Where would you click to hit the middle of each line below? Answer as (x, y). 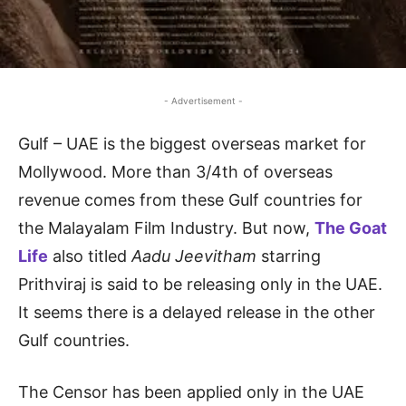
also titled (90, 256)
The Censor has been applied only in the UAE (191, 392)
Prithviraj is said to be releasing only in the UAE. (200, 285)
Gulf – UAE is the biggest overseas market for (192, 144)
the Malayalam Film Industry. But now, (166, 228)
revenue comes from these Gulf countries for (190, 200)
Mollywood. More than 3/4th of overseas (175, 172)
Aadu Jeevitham (194, 256)
